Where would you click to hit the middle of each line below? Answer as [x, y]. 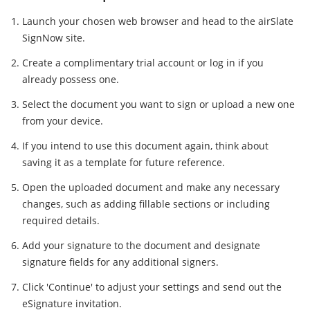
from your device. [63, 121]
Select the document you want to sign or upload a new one [158, 104]
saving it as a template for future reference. [124, 163]
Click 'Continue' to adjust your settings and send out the [152, 287]
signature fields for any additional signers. [120, 262]
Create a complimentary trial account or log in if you [143, 63]
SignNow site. [54, 38]
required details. [61, 221]
